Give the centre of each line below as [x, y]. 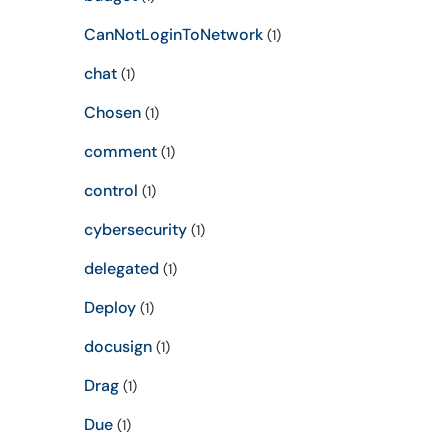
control [110, 190]
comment [120, 151]
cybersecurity [135, 229]
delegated [121, 268]
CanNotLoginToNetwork [173, 34]
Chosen [112, 112]
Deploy [109, 307]
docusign [117, 346]
